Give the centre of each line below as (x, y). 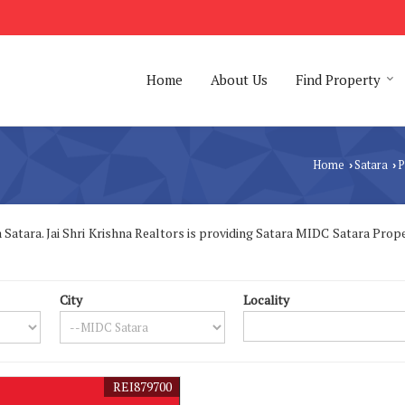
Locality (267, 299)
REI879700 (142, 386)
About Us (239, 79)
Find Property (338, 79)
